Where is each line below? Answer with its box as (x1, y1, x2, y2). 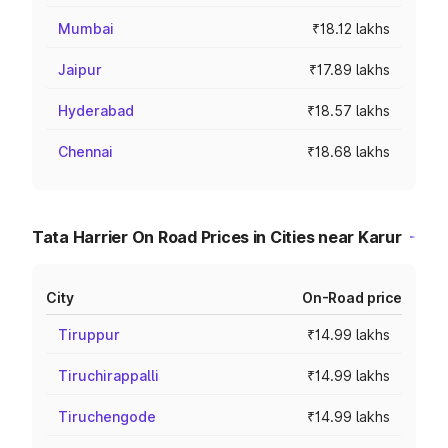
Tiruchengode (58, 408, 156, 425)
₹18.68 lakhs (307, 143, 390, 160)
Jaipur (58, 61, 102, 78)
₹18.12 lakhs (312, 20, 390, 37)
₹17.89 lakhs (309, 61, 390, 78)
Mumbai (58, 20, 114, 37)
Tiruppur (58, 326, 120, 343)
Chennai (58, 143, 113, 160)
